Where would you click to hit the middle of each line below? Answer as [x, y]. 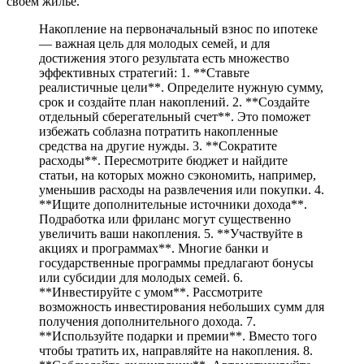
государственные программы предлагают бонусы [176, 263]
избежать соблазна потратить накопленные [158, 132]
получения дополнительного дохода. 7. [147, 322]
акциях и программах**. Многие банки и [154, 249]
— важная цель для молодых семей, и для [154, 44]
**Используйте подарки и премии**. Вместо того [178, 336]
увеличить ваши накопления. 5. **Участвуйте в [171, 234]
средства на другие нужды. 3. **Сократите [158, 146]
